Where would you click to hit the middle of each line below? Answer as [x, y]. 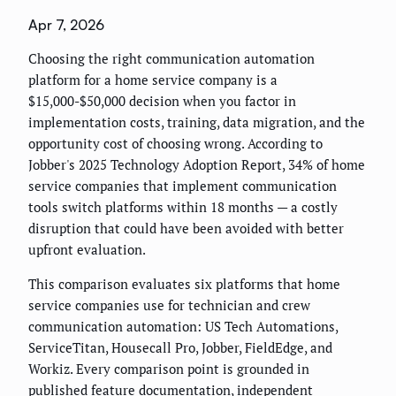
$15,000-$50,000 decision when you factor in [162, 101]
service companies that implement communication [183, 186]
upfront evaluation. [87, 250]
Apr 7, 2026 [66, 25]
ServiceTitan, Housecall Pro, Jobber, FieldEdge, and [180, 348]
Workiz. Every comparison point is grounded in [169, 369]
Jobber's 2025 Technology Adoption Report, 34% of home [197, 165]
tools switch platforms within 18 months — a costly [183, 207]
